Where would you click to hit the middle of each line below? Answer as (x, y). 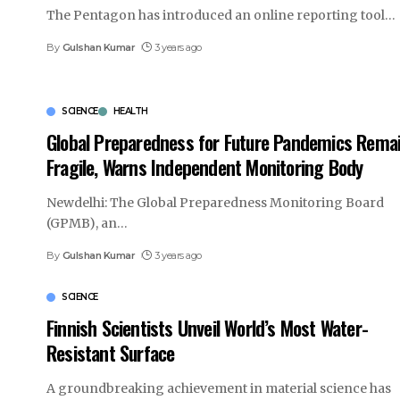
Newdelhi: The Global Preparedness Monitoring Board (215, 203)
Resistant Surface (111, 353)
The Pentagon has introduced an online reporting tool (216, 15)
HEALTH (130, 112)
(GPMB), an (82, 224)
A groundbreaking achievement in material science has (219, 389)
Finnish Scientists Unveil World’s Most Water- (208, 328)
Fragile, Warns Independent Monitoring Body (205, 167)
